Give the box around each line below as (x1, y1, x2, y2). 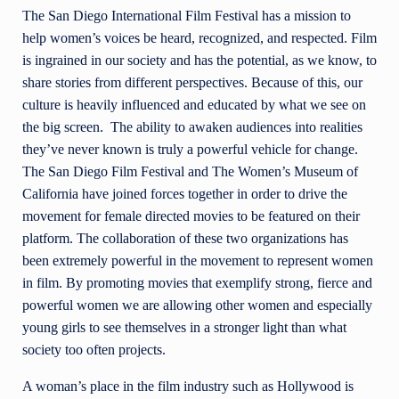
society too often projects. (22, 342, 169, 358)
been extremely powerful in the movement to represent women (22, 253, 373, 269)
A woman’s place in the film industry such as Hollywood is (22, 379, 354, 395)
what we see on (279, 97, 366, 113)
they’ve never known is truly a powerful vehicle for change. (22, 142, 358, 158)
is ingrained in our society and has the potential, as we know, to (22, 53, 377, 69)
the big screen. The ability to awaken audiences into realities (22, 119, 362, 135)
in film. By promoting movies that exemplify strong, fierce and (22, 275, 372, 291)
